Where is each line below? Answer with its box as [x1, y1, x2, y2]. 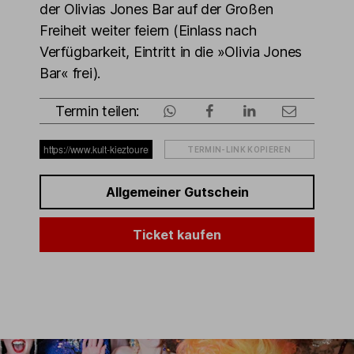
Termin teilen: [55, 103, 140, 119]
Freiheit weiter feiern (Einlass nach [40, 22, 257, 39]
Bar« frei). [40, 65, 101, 81]
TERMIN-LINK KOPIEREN [187, 145, 292, 154]
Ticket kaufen [133, 227, 221, 243]
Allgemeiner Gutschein [105, 184, 249, 200]
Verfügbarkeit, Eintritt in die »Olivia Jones [40, 43, 303, 60]
